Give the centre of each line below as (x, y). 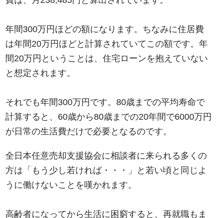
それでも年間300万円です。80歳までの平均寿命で (105, 102)
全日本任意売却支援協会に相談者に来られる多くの (106, 156)
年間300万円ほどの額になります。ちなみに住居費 (105, 29)
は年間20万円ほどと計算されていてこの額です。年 (107, 44)
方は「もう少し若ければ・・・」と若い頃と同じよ (106, 171)
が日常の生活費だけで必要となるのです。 (89, 132)
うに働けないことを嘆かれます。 (71, 185)
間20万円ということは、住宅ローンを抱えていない (107, 59)
